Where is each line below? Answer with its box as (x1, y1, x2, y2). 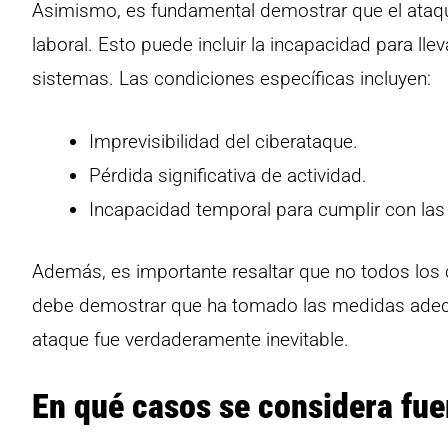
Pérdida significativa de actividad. (89, 163, 367, 187)
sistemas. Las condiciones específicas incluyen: (32, 67, 431, 90)
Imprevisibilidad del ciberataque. (89, 129, 358, 153)
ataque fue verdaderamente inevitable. (32, 328, 349, 351)
